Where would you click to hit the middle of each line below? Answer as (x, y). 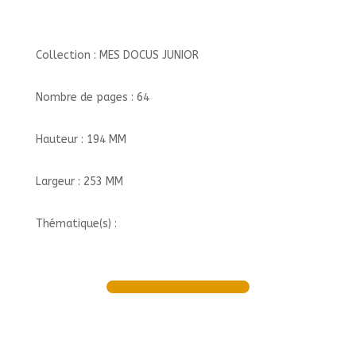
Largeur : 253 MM (79, 182)
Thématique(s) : (76, 224)
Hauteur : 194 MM (81, 139)
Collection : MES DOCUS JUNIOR (117, 55)
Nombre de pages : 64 (92, 97)
